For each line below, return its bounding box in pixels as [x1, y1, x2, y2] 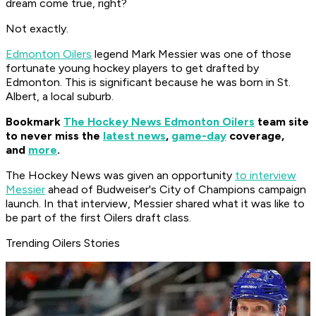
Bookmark [6, 115, 63, 129]
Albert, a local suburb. [6, 90, 114, 104]
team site [255, 115, 309, 129]
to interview [235, 169, 296, 183]
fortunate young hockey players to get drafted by [6, 61, 259, 75]
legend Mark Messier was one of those [92, 47, 291, 61]
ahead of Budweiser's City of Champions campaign [45, 183, 306, 197]
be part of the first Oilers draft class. [6, 211, 191, 225]
